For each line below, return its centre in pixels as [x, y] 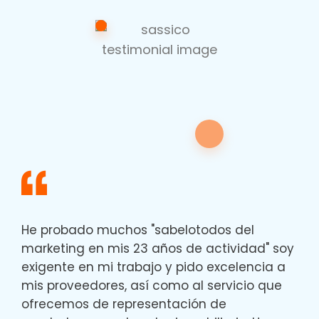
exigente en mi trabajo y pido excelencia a [153, 267]
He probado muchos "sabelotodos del [138, 230]
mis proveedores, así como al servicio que [152, 286]
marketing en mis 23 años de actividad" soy [158, 249]
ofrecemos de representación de [124, 304]
